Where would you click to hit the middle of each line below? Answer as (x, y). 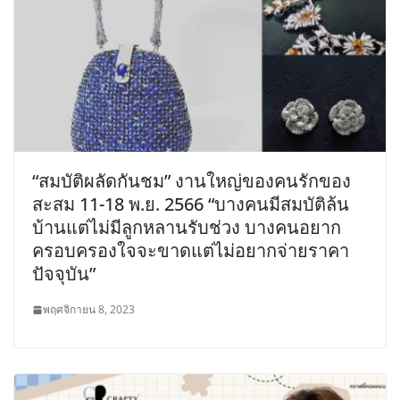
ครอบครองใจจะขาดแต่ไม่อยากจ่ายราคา (191, 251)
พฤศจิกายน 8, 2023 (89, 310)
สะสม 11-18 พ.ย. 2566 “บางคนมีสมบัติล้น (191, 204)
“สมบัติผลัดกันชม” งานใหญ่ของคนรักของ (192, 181)
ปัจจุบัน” (64, 274)
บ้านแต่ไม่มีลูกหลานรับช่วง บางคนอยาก (187, 228)
